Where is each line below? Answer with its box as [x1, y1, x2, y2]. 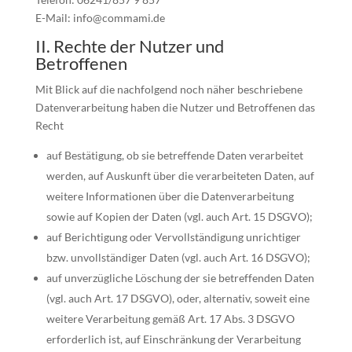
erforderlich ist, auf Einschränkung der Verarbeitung [46, 332, 301, 346]
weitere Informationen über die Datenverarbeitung [46, 189, 294, 203]
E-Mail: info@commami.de [35, 11, 165, 24]
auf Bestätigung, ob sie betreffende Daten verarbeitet [46, 148, 303, 162]
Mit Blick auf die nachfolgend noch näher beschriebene [35, 82, 302, 96]
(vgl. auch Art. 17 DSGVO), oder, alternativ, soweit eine [46, 291, 310, 305]
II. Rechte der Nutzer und [35, 35, 224, 57]
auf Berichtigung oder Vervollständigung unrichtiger [46, 230, 301, 244]
